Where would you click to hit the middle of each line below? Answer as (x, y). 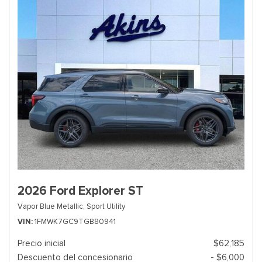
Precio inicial (42, 243)
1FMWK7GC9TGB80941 (75, 221)
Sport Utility (106, 206)
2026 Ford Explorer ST (80, 191)
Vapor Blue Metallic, (51, 206)
